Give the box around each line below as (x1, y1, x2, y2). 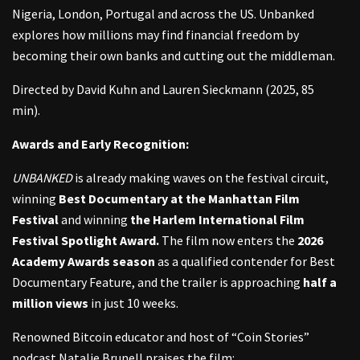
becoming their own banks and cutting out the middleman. (12, 47, 335, 63)
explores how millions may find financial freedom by (12, 26, 299, 43)
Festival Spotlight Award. (12, 231, 159, 248)
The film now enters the (159, 231, 297, 248)
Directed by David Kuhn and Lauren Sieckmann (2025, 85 (12, 80, 314, 97)
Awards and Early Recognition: (12, 135, 189, 152)
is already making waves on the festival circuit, (72, 169, 329, 186)
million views (12, 294, 88, 311)
